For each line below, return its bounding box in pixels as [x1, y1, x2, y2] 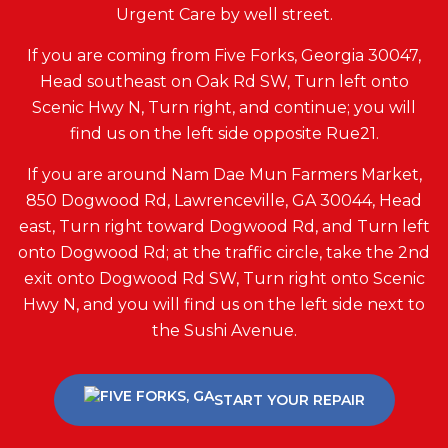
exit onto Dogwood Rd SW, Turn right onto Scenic [23, 269, 425, 289]
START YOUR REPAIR [213, 390, 365, 409]
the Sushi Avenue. [151, 321, 297, 341]
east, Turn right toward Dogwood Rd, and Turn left [18, 217, 430, 237]
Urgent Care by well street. [115, 5, 333, 25]
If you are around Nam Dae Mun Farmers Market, [26, 165, 422, 185]
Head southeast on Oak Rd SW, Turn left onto [39, 72, 409, 92]
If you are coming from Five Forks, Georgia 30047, [27, 46, 421, 66]
